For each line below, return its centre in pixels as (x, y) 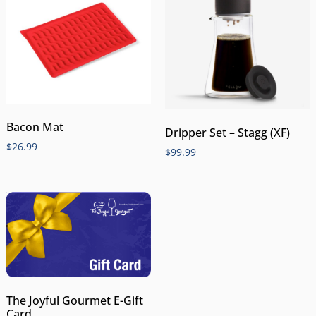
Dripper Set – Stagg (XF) (227, 132)
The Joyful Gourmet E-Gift (74, 301)
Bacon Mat (35, 127)
